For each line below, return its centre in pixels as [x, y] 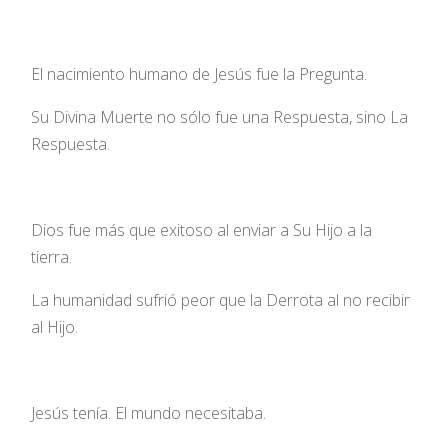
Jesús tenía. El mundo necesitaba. [149, 412]
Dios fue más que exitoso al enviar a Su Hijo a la [202, 229]
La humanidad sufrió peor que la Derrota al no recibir [221, 299]
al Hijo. [55, 326]
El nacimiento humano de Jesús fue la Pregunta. [199, 73]
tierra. [52, 256]
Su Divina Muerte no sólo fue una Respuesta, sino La [220, 116]
